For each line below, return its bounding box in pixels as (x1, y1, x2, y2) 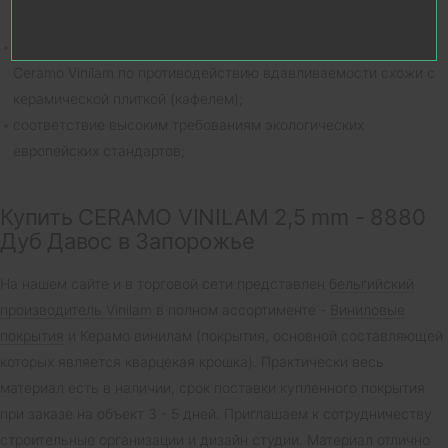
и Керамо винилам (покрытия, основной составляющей (64, 326, 443, 344)
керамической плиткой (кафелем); (13, 89, 243, 107)
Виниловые (330, 300, 405, 318)
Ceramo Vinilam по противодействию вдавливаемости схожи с (13, 63, 435, 81)
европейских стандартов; (13, 141, 185, 159)
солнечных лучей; (13, 11, 134, 29)
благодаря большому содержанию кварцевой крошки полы (13, 37, 414, 55)
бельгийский (329, 274, 414, 292)
